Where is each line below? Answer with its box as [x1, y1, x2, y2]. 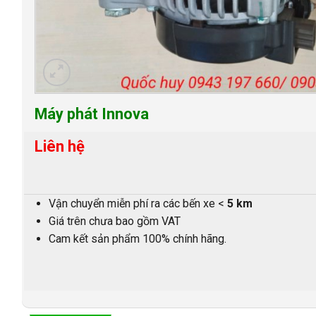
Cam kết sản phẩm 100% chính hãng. [49, 231, 227, 245]
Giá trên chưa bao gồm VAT [49, 214, 181, 228]
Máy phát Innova [34, 105, 149, 123]
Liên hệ [34, 137, 85, 155]
